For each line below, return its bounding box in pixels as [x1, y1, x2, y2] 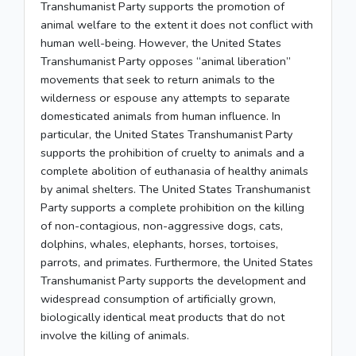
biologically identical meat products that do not [41, 309, 284, 325]
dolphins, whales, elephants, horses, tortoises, [41, 236, 278, 252]
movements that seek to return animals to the [41, 72, 275, 87]
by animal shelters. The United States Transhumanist [41, 181, 310, 197]
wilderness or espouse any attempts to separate [41, 90, 290, 106]
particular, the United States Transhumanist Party [41, 126, 292, 142]
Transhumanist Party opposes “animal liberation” [41, 53, 291, 69]
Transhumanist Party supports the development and [41, 273, 306, 288]
